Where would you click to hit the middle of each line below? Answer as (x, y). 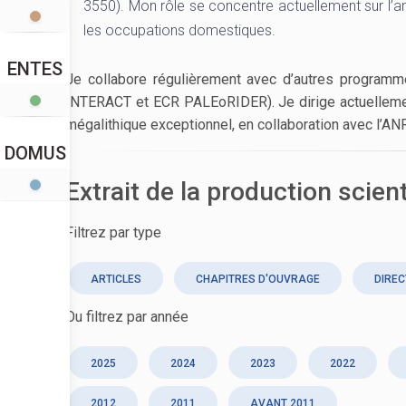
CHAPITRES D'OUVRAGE (258, 279)
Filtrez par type (113, 232)
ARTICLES (116, 279)
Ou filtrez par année (127, 317)
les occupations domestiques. (179, 30)
